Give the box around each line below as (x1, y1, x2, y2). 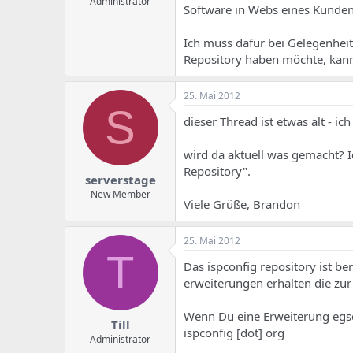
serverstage (84, 171, 156, 188)
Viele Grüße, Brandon (184, 196, 300, 212)
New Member (90, 187, 150, 201)
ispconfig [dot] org (184, 325, 284, 340)
